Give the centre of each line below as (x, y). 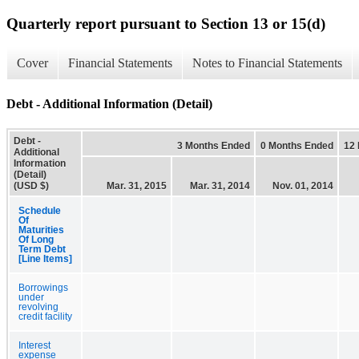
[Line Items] (45, 258)
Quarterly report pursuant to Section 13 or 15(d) (166, 23)
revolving (38, 307)
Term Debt (42, 249)
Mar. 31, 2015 (137, 186)
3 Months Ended (214, 145)
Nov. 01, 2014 (303, 186)
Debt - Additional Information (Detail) (109, 103)
